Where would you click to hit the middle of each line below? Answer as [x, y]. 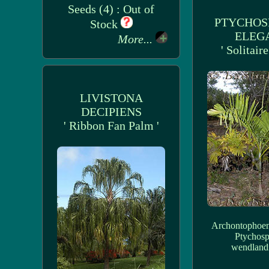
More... [137, 39]
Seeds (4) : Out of [111, 9]
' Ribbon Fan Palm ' [111, 125]
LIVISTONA [111, 98]
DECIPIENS [111, 112]
